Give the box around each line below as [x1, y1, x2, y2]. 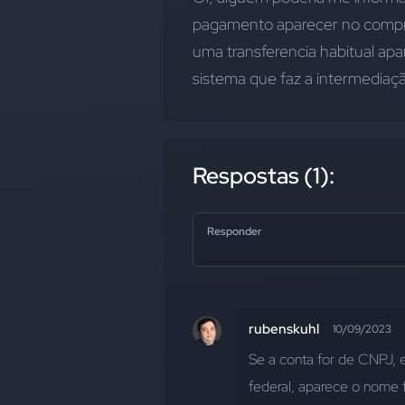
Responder [207, 224, 261, 239]
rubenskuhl [249, 320, 319, 338]
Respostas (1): [193, 161, 334, 191]
